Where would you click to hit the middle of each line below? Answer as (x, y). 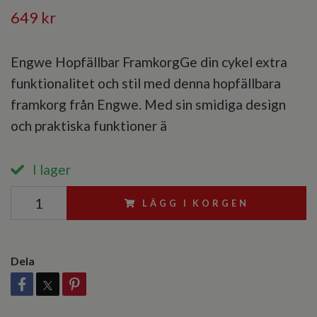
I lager (50, 170)
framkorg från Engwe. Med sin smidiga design (148, 105)
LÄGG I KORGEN (196, 203)
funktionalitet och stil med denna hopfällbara (146, 83)
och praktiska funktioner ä (89, 126)
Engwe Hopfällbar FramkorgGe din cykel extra (149, 62)
